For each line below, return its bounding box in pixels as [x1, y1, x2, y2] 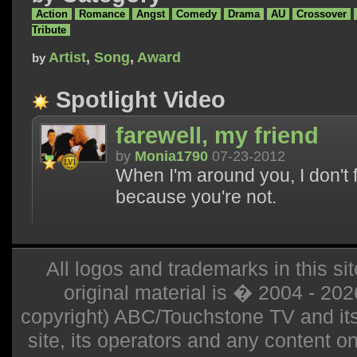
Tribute [32, 24, 66, 37]
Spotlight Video [49, 87, 226, 113]
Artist [49, 49, 86, 66]
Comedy [176, 8, 217, 21]
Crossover [296, 8, 347, 21]
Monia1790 [135, 148, 208, 165]
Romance [79, 8, 125, 21]
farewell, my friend [116, 123, 319, 149]
